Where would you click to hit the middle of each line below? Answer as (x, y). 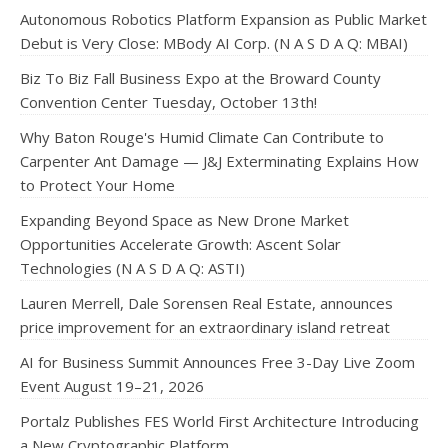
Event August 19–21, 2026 (112, 386)
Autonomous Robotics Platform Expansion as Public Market (223, 19)
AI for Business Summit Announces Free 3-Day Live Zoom (217, 362)
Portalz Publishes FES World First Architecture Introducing (219, 421)
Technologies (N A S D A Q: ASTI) (132, 268)
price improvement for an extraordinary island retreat (205, 327)
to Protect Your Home (97, 185)
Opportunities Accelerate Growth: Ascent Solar (180, 244)
